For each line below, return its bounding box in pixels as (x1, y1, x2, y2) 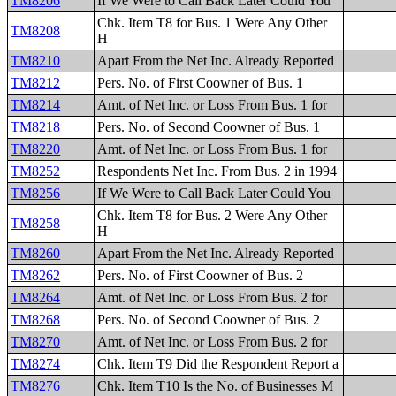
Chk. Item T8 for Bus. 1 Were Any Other (97, 15, 328, 30)
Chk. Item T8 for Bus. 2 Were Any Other (97, 208, 328, 223)
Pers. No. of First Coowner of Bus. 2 (97, 268, 304, 283)
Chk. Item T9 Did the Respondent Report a (97, 356, 339, 371)
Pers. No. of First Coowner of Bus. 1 (97, 75, 304, 90)
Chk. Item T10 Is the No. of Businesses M (97, 378, 334, 393)
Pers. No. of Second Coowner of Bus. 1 (97, 119, 321, 134)
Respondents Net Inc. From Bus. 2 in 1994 (97, 164, 338, 179)
